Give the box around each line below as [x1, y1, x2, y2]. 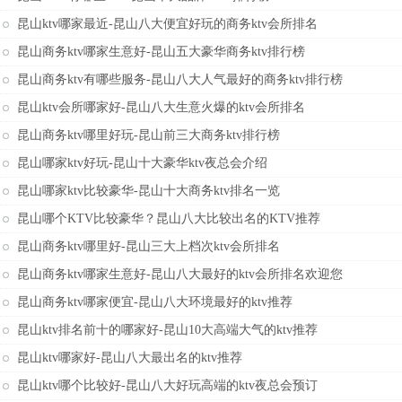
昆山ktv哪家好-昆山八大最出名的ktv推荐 [17, 351, 242, 364]
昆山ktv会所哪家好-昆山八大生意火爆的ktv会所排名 [17, 100, 305, 114]
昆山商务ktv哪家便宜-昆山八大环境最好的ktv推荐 [17, 295, 293, 309]
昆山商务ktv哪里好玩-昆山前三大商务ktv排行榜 [17, 128, 280, 142]
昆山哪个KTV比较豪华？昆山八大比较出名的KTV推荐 [17, 212, 320, 225]
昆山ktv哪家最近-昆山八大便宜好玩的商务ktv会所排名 [17, 17, 318, 31]
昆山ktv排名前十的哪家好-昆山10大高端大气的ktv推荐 [17, 323, 318, 336]
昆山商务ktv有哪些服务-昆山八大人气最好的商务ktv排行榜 [17, 73, 343, 86]
